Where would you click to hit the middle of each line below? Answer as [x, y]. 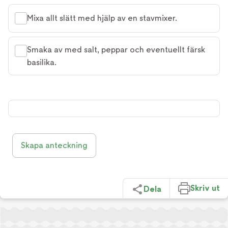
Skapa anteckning [54, 145]
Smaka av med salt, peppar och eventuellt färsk [116, 49]
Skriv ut [205, 188]
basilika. [42, 62]
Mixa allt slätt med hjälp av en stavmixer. [102, 18]
